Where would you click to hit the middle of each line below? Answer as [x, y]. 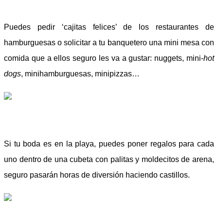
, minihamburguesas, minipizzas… [80, 74]
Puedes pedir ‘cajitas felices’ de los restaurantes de [109, 27]
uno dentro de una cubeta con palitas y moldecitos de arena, [109, 160]
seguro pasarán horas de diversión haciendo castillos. [97, 175]
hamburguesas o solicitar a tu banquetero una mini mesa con [109, 43]
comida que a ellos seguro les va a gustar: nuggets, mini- [104, 58]
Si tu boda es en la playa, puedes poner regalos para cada [109, 144]
